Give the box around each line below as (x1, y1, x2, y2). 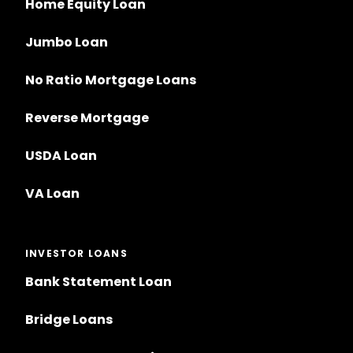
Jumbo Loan (25, 33, 108, 52)
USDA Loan (25, 147, 97, 165)
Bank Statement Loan (25, 273, 172, 292)
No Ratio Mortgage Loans (25, 71, 196, 90)
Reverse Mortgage (25, 109, 149, 128)
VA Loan (25, 184, 80, 203)
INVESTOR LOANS (25, 247, 128, 261)
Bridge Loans (25, 310, 113, 329)
